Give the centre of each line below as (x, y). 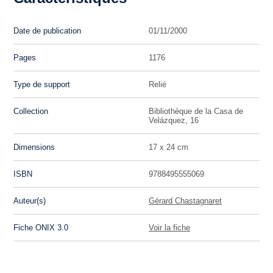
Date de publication (48, 30)
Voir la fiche (169, 227)
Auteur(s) (30, 200)
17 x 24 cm (168, 147)
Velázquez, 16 (174, 120)
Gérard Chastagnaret (185, 200)
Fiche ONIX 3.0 (41, 227)
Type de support (42, 84)
